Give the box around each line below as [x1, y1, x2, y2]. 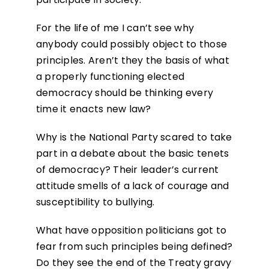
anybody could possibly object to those [35, 37, 228, 52]
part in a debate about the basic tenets [35, 147, 229, 161]
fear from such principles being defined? [35, 240, 233, 254]
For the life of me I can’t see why [35, 21, 195, 35]
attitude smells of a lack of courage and [35, 179, 229, 193]
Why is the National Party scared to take [35, 130, 232, 145]
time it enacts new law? [35, 102, 151, 116]
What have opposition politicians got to [35, 223, 227, 238]
